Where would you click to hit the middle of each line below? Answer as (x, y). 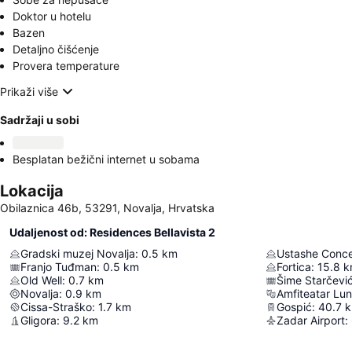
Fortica (294, 267)
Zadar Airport (311, 320)
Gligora (38, 320)
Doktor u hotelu (52, 16)
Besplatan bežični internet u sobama (106, 159)
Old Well (41, 280)
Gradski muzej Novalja (78, 253)
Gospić (294, 307)
